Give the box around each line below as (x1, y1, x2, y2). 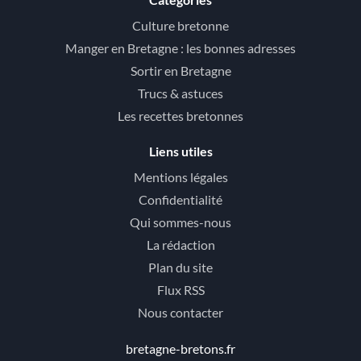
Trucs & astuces (138, 85, 223, 101)
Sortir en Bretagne (130, 63, 231, 78)
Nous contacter (138, 305, 223, 320)
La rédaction (146, 237, 215, 252)
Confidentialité (139, 192, 222, 207)
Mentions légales (133, 169, 228, 185)
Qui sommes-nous (130, 214, 231, 230)
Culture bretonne (132, 18, 229, 33)
